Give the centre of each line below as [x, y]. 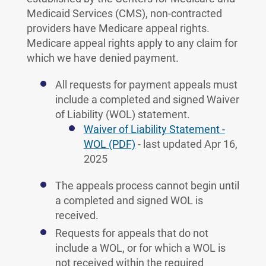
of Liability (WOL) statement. [122, 114]
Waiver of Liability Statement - [154, 129]
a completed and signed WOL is [129, 200]
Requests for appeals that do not [132, 233]
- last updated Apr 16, [186, 144]
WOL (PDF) [109, 144]
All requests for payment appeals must [146, 85]
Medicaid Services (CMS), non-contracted [124, 13]
